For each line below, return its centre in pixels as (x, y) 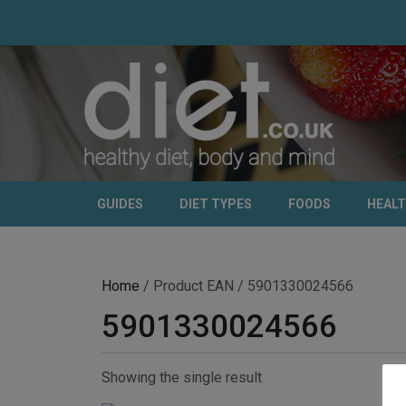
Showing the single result (182, 377)
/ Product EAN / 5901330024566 (246, 286)
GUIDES (120, 204)
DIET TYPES (216, 204)
